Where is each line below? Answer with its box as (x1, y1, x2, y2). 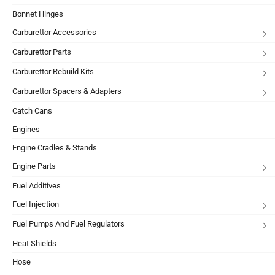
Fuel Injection (12, 199, 59, 209)
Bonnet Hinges (12, 9, 63, 18)
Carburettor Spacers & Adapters (12, 86, 122, 96)
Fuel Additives (12, 180, 61, 190)
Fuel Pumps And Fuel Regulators (12, 219, 125, 228)
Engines (12, 124, 40, 134)
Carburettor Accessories (12, 27, 96, 37)
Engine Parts (12, 161, 56, 171)
